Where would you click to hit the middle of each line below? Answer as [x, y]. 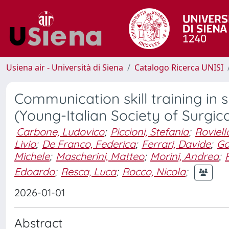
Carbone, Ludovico [60, 132]
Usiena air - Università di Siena [65, 67]
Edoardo [35, 171]
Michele [32, 156]
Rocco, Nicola [154, 171]
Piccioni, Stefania [150, 132]
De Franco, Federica [89, 144]
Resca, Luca [88, 171]
